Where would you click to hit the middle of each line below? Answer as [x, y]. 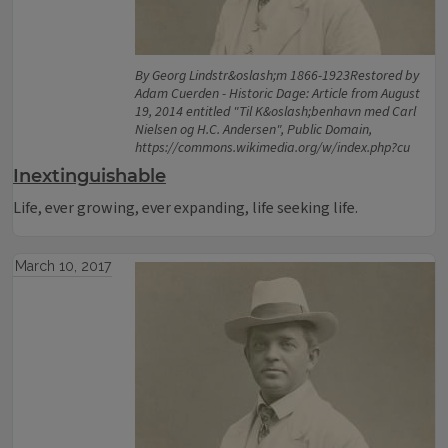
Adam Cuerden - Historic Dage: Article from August [277, 94]
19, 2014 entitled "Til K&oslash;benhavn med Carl [275, 112]
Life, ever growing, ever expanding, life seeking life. [187, 208]
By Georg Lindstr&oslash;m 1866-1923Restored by [277, 76]
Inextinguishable [89, 176]
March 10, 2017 [62, 266]
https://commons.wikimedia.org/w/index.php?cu [272, 148]
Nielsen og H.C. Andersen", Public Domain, [253, 130]
